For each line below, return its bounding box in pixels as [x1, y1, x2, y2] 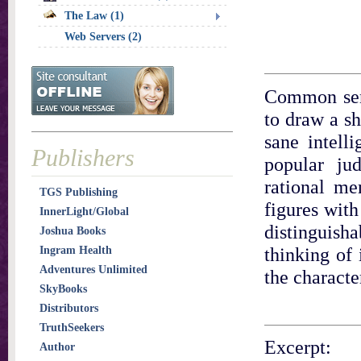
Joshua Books [39, 225, 106, 237]
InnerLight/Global [39, 205, 129, 218]
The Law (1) [64, 10, 124, 22]
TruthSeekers [39, 322, 104, 334]
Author [39, 341, 75, 353]
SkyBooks [39, 283, 87, 295]
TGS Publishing [39, 186, 118, 198]
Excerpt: [264, 336, 331, 358]
